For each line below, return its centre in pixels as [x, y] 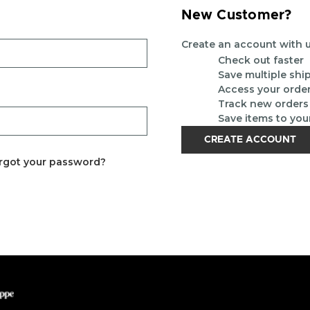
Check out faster [261, 60]
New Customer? [237, 15]
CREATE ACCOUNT [250, 139]
